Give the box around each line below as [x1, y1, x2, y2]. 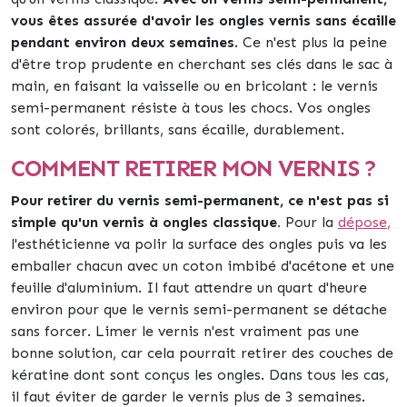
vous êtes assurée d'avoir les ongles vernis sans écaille [11, 12, 396, 29]
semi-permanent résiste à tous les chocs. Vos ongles [11, 99, 371, 116]
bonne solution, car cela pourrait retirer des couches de [11, 344, 393, 362]
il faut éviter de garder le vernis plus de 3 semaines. [11, 388, 365, 405]
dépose [338, 213, 387, 231]
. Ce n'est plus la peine [234, 34, 387, 51]
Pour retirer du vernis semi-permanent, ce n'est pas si [11, 192, 389, 209]
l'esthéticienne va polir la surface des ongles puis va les [11, 235, 387, 253]
